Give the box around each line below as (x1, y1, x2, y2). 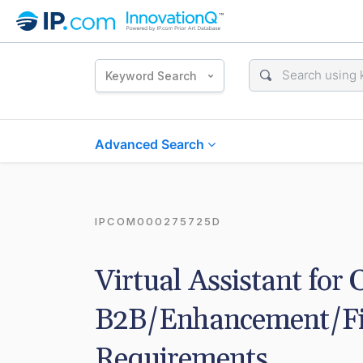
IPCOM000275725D (95, 215, 221, 228)
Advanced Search (95, 136, 207, 152)
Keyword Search (105, 68, 197, 83)
